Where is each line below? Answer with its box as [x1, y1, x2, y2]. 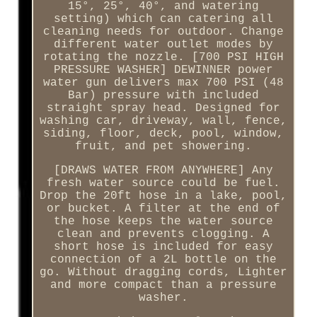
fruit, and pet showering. [74, 140, 252, 154]
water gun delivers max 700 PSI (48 [42, 76, 284, 90]
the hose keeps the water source [53, 215, 273, 229]
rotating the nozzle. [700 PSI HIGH [42, 51, 284, 64]
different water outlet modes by [53, 38, 273, 52]
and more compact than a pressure [50, 279, 277, 292]
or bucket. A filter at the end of [46, 202, 280, 216]
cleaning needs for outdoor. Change [42, 25, 284, 39]
